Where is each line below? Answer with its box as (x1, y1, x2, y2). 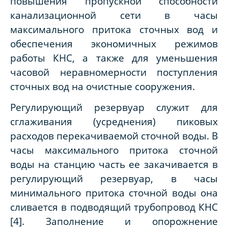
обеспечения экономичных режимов (10, 37, 218, 50)
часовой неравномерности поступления (10, 65, 218, 78)
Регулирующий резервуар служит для (10, 101, 218, 113)
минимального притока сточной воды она (10, 186, 218, 199)
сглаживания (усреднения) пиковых (10, 115, 218, 128)
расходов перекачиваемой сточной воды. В (10, 129, 218, 142)
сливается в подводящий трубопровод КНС (10, 201, 218, 213)
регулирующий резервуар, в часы (10, 172, 218, 185)
